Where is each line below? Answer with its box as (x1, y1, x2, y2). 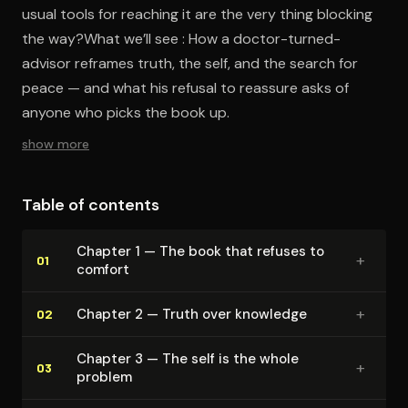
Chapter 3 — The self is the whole (76, 349, 299, 368)
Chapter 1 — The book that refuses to (76, 241, 324, 260)
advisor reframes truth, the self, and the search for (22, 53, 358, 73)
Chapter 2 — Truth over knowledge (76, 304, 307, 323)
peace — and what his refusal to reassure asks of (22, 77, 349, 97)
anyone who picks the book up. (22, 102, 229, 122)
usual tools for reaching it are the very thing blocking (22, 4, 372, 24)
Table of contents (22, 193, 159, 216)
